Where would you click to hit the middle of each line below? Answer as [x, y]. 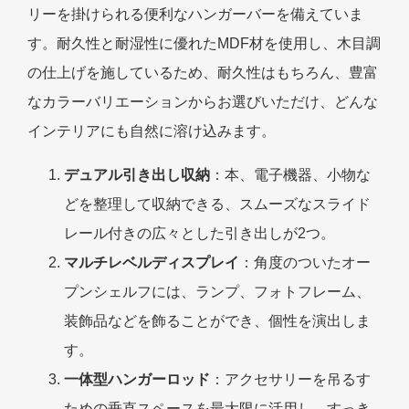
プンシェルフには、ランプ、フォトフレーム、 [217, 291]
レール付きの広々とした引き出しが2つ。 [199, 233]
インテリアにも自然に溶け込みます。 [152, 131]
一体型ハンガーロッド [137, 379]
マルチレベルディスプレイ [152, 262]
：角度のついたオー [305, 262]
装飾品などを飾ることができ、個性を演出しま [217, 320]
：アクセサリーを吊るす [290, 379]
